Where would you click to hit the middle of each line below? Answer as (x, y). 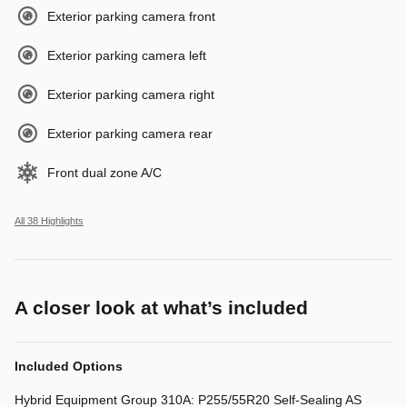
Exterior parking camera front (131, 16)
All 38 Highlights (49, 220)
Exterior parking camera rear (130, 133)
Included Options (69, 366)
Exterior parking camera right (131, 94)
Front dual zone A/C (104, 172)
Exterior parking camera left (127, 55)
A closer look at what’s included (161, 307)
